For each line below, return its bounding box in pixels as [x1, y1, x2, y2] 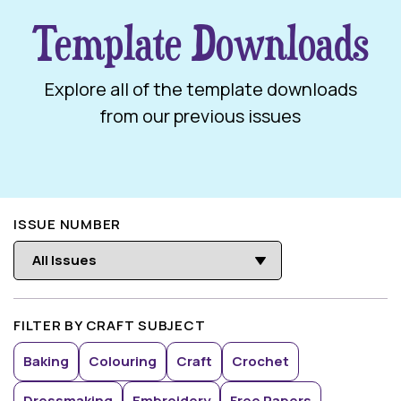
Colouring [89, 352, 157, 371]
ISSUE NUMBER [13, 215, 121, 234]
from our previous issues [100, 104, 301, 128]
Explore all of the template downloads [44, 77, 357, 101]
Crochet [232, 352, 289, 371]
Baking [23, 352, 69, 371]
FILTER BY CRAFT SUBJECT [13, 316, 206, 335]
